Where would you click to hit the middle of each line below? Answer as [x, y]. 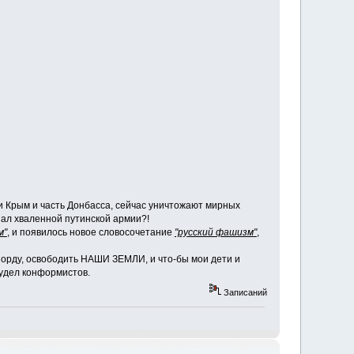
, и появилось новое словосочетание [90, 233]
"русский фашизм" [215, 233]
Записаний [245, 292]
